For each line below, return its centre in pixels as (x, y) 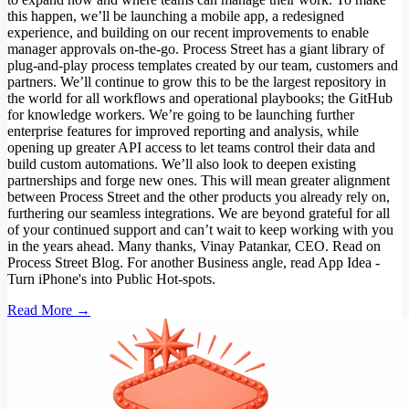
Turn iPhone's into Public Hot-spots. (111, 279)
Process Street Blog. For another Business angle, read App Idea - (194, 263)
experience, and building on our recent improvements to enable (188, 33)
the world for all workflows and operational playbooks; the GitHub (200, 99)
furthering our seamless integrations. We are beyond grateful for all (199, 214)
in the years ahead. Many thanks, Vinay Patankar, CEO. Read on (194, 246)
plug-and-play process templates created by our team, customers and (203, 66)
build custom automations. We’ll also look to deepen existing (182, 164)
